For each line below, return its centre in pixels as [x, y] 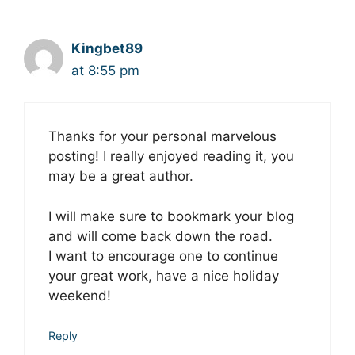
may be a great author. [121, 176]
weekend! [80, 295]
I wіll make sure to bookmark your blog [171, 216]
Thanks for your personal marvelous [162, 136]
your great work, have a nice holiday [164, 275]
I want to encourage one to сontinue [163, 256]
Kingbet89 [107, 48]
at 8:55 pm [105, 70]
